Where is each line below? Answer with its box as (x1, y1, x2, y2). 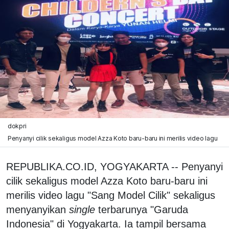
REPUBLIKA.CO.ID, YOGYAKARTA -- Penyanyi (6, 161, 223, 172)
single (69, 203, 95, 215)
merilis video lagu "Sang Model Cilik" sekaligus (6, 189, 215, 201)
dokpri (7, 122, 27, 130)
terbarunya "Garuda (95, 203, 188, 215)
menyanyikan (6, 203, 69, 215)
